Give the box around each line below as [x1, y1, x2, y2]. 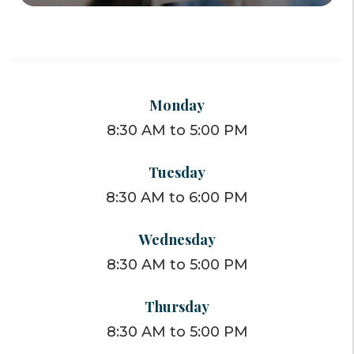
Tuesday [149, 161, 205, 182]
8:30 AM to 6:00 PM [106, 188, 248, 206]
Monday [149, 94, 205, 115]
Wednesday [138, 228, 216, 249]
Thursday [145, 296, 209, 316]
